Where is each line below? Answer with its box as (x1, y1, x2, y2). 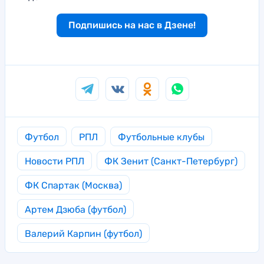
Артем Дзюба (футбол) (25, 203, 126, 215)
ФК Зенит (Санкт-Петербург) (104, 155, 237, 167)
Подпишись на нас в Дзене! (68, 19, 196, 31)
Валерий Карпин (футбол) (25, 227, 142, 239)
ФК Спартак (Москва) (25, 179, 122, 191)
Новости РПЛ (25, 155, 84, 167)
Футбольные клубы (118, 131, 204, 143)
